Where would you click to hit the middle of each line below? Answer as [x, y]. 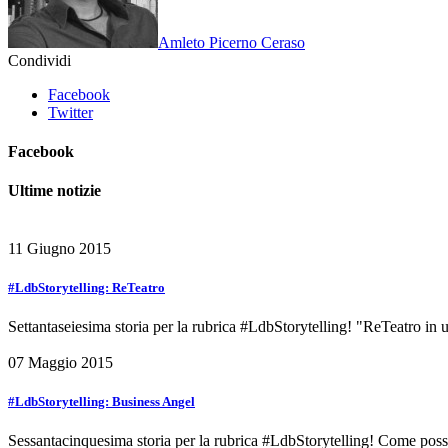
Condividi [39, 60]
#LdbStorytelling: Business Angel [101, 402]
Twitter [70, 112]
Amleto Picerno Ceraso [231, 42]
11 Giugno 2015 [59, 248]
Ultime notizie [54, 191]
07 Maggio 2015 [60, 362]
